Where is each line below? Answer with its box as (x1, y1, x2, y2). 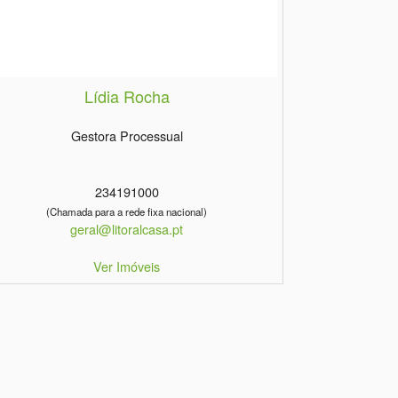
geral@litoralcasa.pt (70, 219, 184, 239)
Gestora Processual (70, 126, 183, 146)
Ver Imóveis (93, 257, 161, 276)
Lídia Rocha (84, 84, 170, 108)
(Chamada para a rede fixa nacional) (46, 204, 208, 219)
